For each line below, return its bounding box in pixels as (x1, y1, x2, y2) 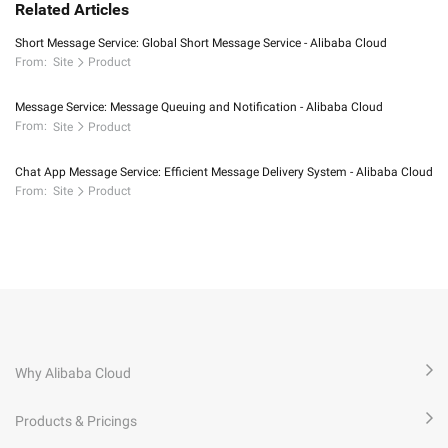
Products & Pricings (15, 412, 137, 429)
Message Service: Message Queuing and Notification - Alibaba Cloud (15, 100, 383, 115)
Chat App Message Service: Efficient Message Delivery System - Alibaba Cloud (15, 164, 433, 179)
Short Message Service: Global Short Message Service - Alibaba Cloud (15, 36, 387, 50)
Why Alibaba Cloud (15, 364, 131, 381)
